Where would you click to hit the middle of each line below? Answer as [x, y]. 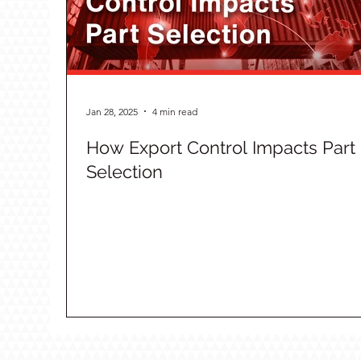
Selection [124, 172]
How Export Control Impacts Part [221, 147]
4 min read [175, 111]
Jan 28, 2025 [112, 111]
